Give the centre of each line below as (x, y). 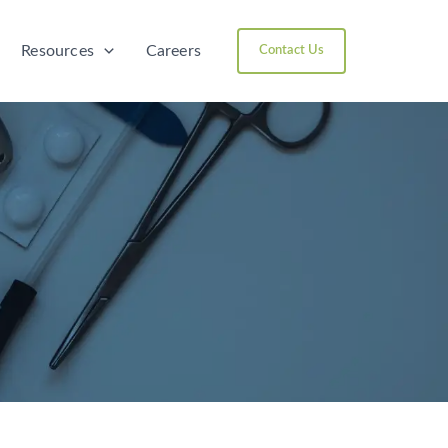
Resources (57, 50)
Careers (173, 50)
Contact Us (291, 50)
